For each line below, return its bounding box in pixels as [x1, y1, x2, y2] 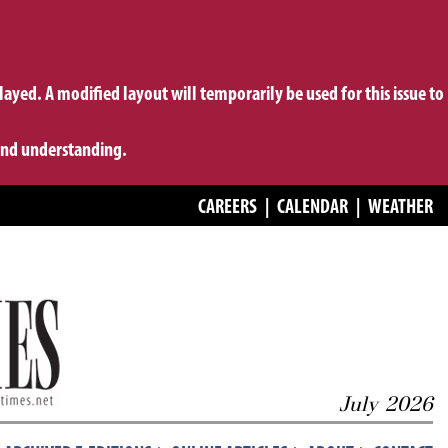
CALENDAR [277, 198, 348, 218]
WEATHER [368, 198, 433, 218]
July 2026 [339, 391, 433, 417]
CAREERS [198, 198, 257, 218]
